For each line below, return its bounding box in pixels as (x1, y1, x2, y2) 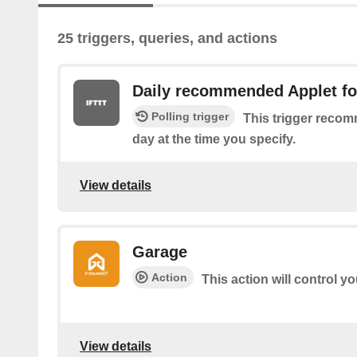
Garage (132, 243, 187, 261)
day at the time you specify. (132, 132, 296, 147)
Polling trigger (151, 110, 229, 124)
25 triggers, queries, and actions (57, 30, 277, 47)
